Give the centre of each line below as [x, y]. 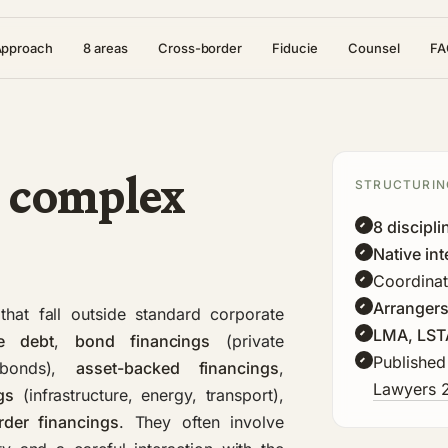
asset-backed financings [178, 367]
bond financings [142, 340]
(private [247, 340]
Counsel [373, 47]
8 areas [105, 47]
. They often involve [201, 421]
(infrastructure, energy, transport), [149, 394]
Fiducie [295, 47]
